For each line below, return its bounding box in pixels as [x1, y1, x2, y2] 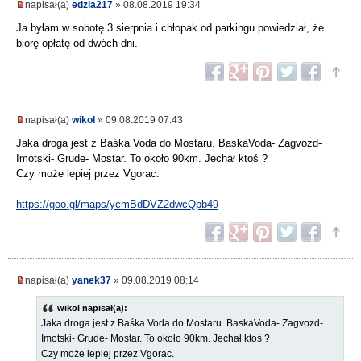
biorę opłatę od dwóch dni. [16, 37, 138, 50]
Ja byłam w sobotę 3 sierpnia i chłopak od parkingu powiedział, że [16, 22, 324, 35]
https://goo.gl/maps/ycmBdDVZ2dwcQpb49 [16, 198, 218, 211]
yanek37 [72, 275, 111, 286]
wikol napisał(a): [57, 303, 127, 313]
